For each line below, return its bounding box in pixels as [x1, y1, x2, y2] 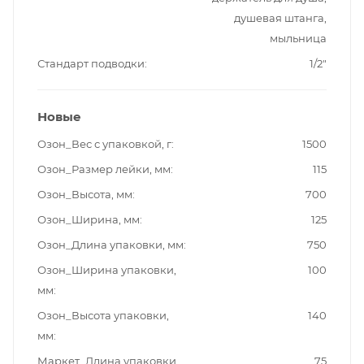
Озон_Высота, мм [37, 188, 132, 201]
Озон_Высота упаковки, [37, 309, 169, 323]
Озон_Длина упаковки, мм [37, 238, 184, 252]
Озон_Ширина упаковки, [37, 263, 176, 277]
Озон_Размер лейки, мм [37, 162, 171, 176]
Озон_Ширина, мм [37, 213, 140, 227]
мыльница [270, 32, 327, 45]
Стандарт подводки [37, 57, 145, 71]
